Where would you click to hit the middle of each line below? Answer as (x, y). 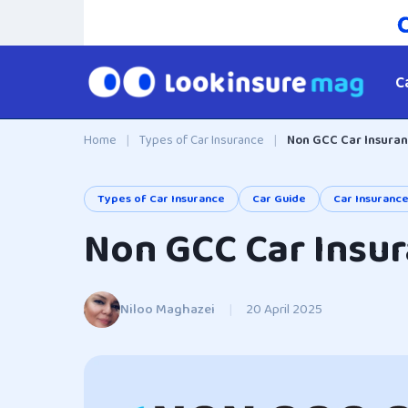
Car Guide (279, 199)
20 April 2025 (284, 309)
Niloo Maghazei (168, 309)
